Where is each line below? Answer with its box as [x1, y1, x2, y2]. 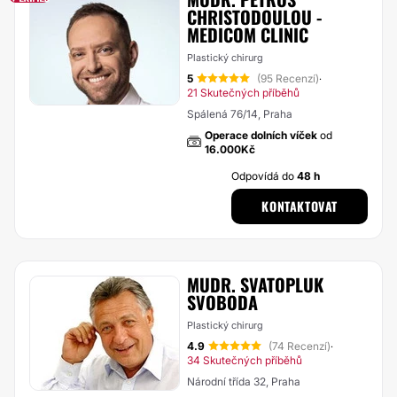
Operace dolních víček [205, 128, 317, 142]
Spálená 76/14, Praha [187, 107, 292, 121]
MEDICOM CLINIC [187, 21, 308, 48]
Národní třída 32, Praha [187, 375, 300, 388]
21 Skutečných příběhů [187, 86, 300, 99]
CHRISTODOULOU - [187, 4, 322, 30]
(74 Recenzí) [269, 339, 331, 353]
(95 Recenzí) [257, 72, 319, 85]
